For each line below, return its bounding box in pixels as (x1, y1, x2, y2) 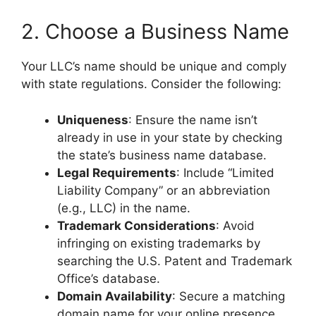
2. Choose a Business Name (21, 19, 289, 44)
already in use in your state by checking (57, 130, 282, 145)
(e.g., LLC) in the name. (57, 200, 190, 215)
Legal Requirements (57, 165, 176, 180)
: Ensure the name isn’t (128, 112, 257, 127)
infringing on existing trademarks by (57, 236, 260, 250)
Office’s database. (57, 271, 160, 286)
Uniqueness (57, 112, 128, 127)
